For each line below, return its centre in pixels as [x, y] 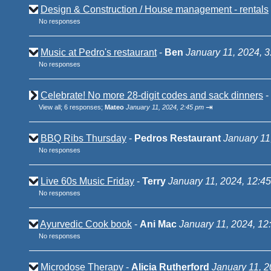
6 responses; [84, 107]
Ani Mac [158, 224]
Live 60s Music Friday [87, 181]
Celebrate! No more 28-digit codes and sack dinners [152, 95]
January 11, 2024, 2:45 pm [165, 107]
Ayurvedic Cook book [86, 224]
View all [50, 107]
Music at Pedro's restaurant [99, 52]
